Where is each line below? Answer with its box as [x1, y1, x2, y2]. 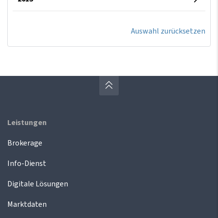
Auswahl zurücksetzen [131, 25, 205, 36]
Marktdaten [7, 199, 47, 210]
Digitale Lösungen [7, 178, 68, 189]
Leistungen [7, 117, 47, 128]
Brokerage [7, 137, 42, 148]
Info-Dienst [7, 158, 46, 169]
